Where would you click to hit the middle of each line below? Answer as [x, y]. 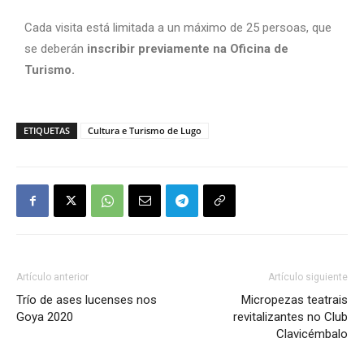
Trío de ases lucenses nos [87, 300]
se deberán [54, 49]
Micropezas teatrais [295, 300]
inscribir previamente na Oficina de [186, 49]
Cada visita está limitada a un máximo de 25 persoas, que [178, 28]
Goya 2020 [45, 317]
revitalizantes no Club [290, 317]
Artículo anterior [52, 277]
